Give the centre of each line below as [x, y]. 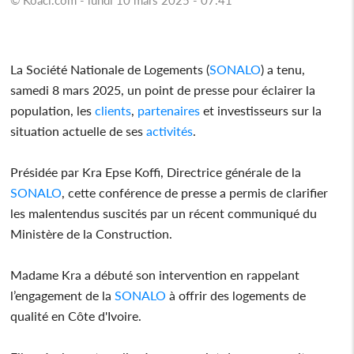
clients [112, 110]
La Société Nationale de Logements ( [110, 69]
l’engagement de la [63, 295]
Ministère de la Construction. [92, 233]
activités [168, 130]
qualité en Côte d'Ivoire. [78, 315]
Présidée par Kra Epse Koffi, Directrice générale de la [156, 171]
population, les [51, 110]
